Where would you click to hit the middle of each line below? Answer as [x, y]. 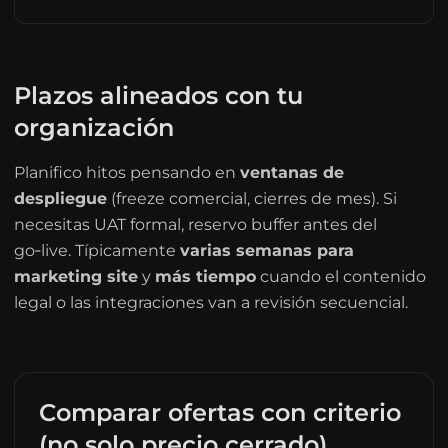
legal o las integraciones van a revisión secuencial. [210, 302]
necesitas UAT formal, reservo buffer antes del [195, 224]
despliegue [60, 198]
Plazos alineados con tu [158, 95]
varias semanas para [266, 250]
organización [93, 127]
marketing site [75, 276]
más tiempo [205, 276]
